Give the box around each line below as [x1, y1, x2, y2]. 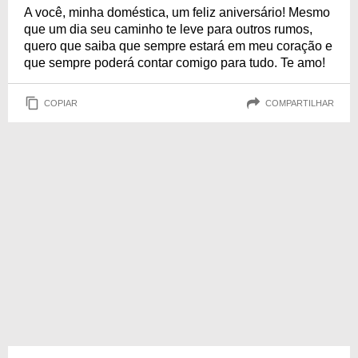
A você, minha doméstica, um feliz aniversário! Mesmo [24, 6, 330, 19]
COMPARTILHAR [265, 97, 334, 108]
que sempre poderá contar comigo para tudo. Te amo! [24, 56, 325, 70]
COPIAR [44, 97, 78, 108]
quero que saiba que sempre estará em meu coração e [24, 39, 332, 53]
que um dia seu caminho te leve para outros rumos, [24, 22, 312, 36]
